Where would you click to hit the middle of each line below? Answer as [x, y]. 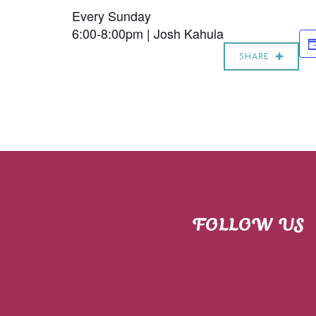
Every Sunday [111, 16]
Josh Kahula [189, 33]
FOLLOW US [248, 226]
